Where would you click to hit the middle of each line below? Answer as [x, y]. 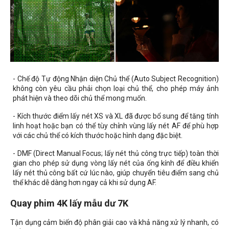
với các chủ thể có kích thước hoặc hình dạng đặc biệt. [98, 136]
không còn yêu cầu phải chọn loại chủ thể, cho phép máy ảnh [116, 89]
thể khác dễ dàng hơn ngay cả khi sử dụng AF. [85, 183]
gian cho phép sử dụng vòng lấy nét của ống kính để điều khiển [116, 163]
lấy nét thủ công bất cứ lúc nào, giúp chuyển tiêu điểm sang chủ [116, 173]
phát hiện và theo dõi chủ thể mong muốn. [80, 98]
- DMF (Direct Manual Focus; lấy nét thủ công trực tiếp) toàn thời [116, 154]
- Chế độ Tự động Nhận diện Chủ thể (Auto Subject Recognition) [116, 79]
